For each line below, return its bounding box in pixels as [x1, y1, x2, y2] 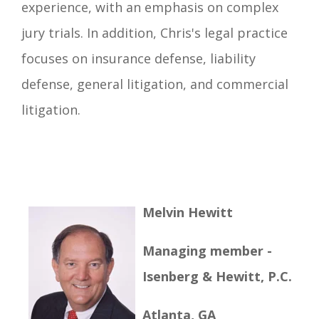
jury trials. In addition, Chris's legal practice [21, 23, 288, 41]
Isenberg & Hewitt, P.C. [142, 267, 292, 285]
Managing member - [142, 241, 272, 259]
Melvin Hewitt [142, 203, 233, 221]
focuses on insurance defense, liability [21, 49, 256, 67]
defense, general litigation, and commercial [21, 75, 288, 93]
